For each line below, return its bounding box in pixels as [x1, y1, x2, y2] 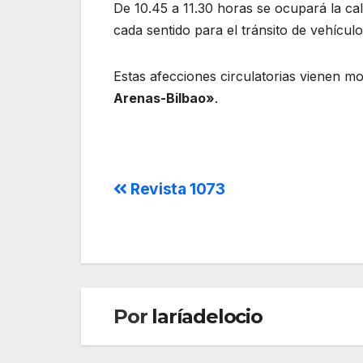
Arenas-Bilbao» [113, 90, 215, 107]
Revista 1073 [126, 179, 225, 199]
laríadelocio [152, 305, 263, 329]
